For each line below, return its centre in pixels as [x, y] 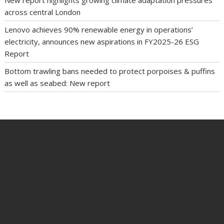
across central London [43, 12]
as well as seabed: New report [57, 83]
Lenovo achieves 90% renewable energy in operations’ [99, 29]
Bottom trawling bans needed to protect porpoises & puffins [110, 71]
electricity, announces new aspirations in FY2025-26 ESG [102, 41]
